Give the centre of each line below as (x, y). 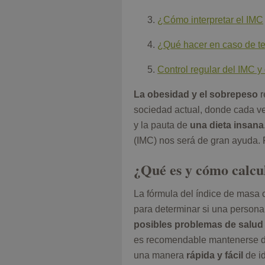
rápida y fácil (215, 256)
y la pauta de (162, 125)
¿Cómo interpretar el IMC (210, 20)
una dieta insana (227, 125)
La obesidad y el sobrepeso (197, 95)
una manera (159, 256)
